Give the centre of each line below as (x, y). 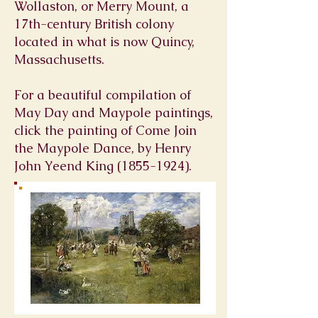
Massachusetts (58, 59)
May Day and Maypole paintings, (114, 113)
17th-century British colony (94, 24)
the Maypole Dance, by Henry (103, 148)
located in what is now (83, 42)
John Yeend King (66, 166)
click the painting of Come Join (105, 130)
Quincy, (173, 42)
